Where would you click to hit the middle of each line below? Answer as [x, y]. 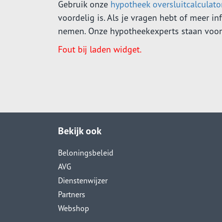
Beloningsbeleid [86, 152]
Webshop [74, 208]
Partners [72, 194]
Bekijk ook [80, 131]
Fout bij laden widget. [100, 49]
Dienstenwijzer [83, 180]
